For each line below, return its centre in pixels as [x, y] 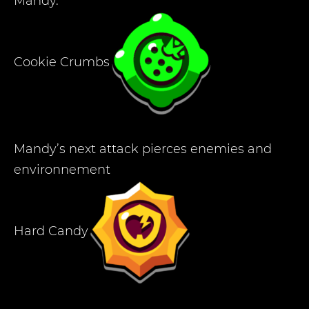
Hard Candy [51, 231]
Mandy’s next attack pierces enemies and [143, 149]
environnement [62, 170]
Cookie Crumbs [62, 62]
